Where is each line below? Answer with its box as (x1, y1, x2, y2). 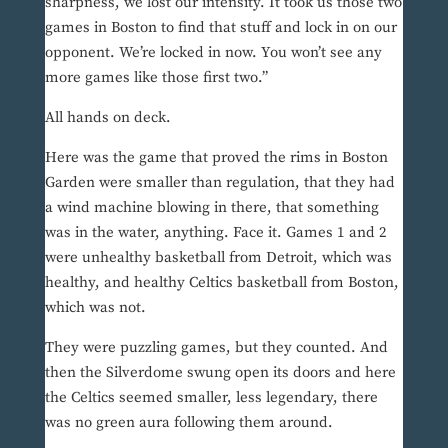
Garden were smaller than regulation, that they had (44, 173, 395, 193)
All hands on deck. (44, 108, 171, 128)
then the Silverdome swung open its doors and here (44, 363, 396, 383)
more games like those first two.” (44, 68, 268, 88)
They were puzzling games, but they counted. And (44, 338, 388, 358)
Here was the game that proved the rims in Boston (44, 148, 388, 168)
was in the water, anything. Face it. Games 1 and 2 (44, 223, 387, 243)
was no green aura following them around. (44, 413, 333, 433)
